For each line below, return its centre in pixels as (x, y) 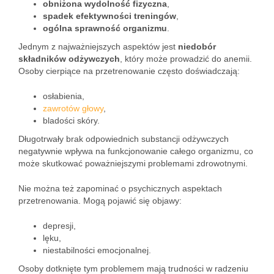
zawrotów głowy (73, 108)
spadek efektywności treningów (109, 16)
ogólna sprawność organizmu (105, 28)
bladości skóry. (71, 120)
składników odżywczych (69, 59)
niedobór (197, 46)
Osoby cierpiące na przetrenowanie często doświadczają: (129, 71)
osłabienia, (64, 96)
